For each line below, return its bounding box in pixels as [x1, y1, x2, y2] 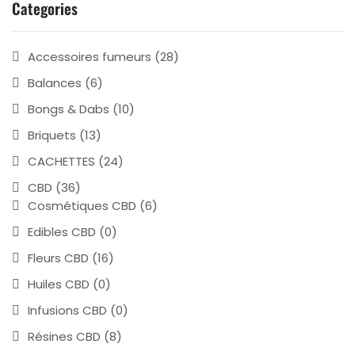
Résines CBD [28, 327, 101, 345]
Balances [28, 74, 82, 91]
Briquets [28, 126, 76, 143]
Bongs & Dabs [28, 100, 109, 117]
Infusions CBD [28, 301, 107, 319]
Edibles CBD [28, 223, 96, 240]
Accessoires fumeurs [28, 48, 151, 65]
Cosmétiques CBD [28, 197, 136, 214]
